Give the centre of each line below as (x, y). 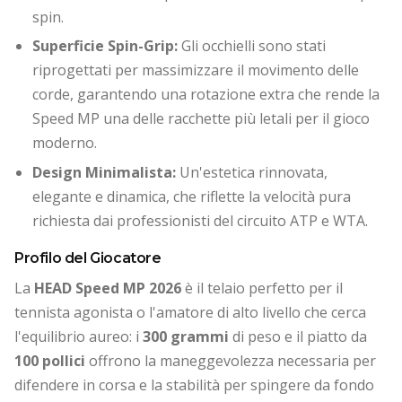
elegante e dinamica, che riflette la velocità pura (192, 196)
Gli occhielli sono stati (252, 46)
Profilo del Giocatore (88, 258)
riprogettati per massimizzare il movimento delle (196, 70)
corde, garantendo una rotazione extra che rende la (206, 95)
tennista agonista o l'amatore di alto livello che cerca (190, 312)
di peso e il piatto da (298, 336)
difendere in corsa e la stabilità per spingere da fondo (194, 385)
